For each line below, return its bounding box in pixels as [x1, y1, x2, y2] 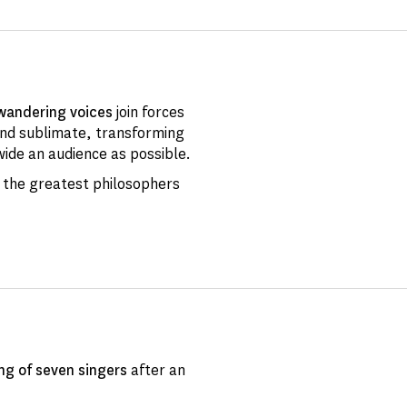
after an [127, 361, 185, 380]
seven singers [32, 361, 127, 380]
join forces [113, 103, 184, 122]
